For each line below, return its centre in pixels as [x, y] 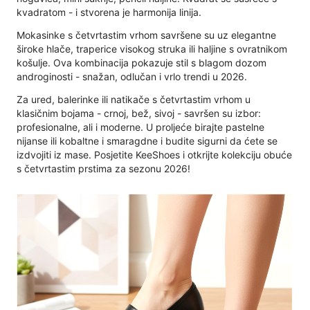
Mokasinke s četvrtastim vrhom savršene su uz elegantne [146, 35]
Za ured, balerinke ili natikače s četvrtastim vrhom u [134, 99]
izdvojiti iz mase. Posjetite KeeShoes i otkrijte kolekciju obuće [154, 154]
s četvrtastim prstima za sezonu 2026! [103, 168]
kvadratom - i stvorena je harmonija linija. [109, 12]
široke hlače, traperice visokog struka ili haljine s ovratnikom [152, 48]
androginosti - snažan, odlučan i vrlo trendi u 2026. [132, 76]
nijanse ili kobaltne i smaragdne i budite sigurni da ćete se [147, 140]
